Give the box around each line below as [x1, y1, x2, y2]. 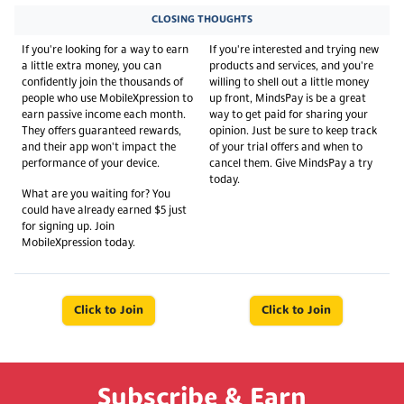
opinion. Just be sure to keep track [209, 125, 377, 137]
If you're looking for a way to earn [22, 44, 188, 56]
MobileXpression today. [22, 237, 135, 249]
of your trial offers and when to [209, 142, 363, 153]
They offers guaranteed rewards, [22, 125, 181, 137]
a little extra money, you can [22, 60, 161, 72]
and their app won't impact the [22, 142, 176, 153]
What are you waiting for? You [22, 188, 170, 200]
